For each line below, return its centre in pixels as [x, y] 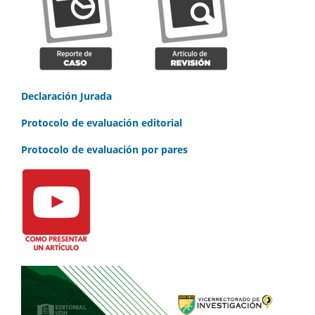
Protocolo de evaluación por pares [104, 150]
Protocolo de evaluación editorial [102, 123]
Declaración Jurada [66, 96]
